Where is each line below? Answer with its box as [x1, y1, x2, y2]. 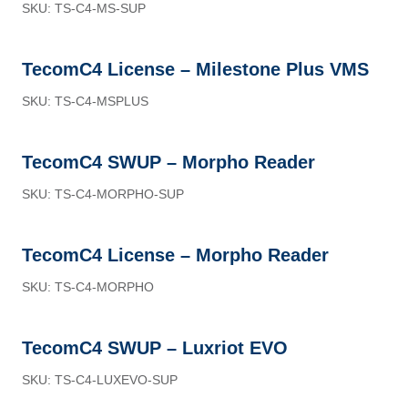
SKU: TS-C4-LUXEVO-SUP [22, 372, 178, 387]
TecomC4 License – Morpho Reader [22, 245, 329, 265]
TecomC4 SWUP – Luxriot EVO [22, 338, 288, 358]
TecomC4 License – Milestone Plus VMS [22, 59, 369, 79]
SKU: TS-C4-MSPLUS [22, 94, 148, 108]
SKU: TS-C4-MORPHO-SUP [22, 187, 184, 201]
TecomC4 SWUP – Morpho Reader [22, 152, 315, 172]
